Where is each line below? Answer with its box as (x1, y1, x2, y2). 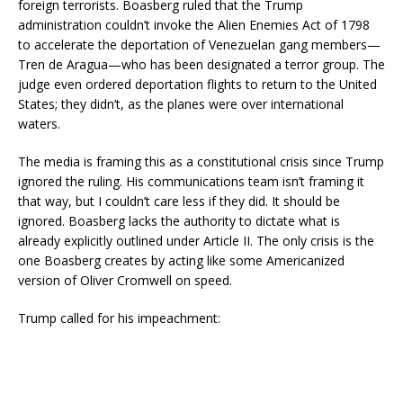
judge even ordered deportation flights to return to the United (18, 75, 377, 93)
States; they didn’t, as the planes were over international (18, 94, 344, 112)
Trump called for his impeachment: (18, 309, 220, 327)
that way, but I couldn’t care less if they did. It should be (18, 192, 340, 210)
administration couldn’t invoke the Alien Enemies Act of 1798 (18, 15, 370, 33)
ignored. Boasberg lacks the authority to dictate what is (18, 211, 340, 229)
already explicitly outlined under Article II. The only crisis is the (18, 231, 374, 249)
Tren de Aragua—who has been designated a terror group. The (18, 55, 385, 73)
